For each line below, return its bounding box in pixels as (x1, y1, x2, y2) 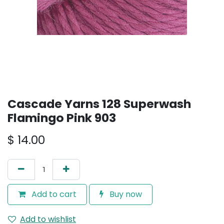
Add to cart (29, 188, 76, 200)
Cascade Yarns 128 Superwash (7, 95, 191, 112)
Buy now (107, 188, 142, 200)
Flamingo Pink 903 (7, 109, 116, 126)
